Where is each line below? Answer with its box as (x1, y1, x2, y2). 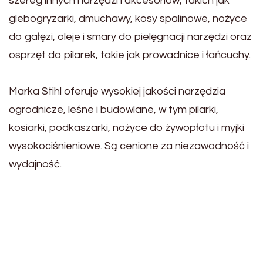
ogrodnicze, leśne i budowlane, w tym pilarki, (9, 104, 218, 115)
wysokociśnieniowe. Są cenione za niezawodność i (9, 140, 249, 151)
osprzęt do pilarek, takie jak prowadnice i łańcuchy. (9, 49, 251, 60)
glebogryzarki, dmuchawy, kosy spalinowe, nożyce (9, 13, 247, 24)
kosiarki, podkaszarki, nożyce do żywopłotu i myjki (9, 122, 244, 133)
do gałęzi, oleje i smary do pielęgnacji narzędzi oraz (9, 31, 252, 42)
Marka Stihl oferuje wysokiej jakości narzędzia (9, 86, 225, 97)
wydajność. (9, 159, 62, 170)
